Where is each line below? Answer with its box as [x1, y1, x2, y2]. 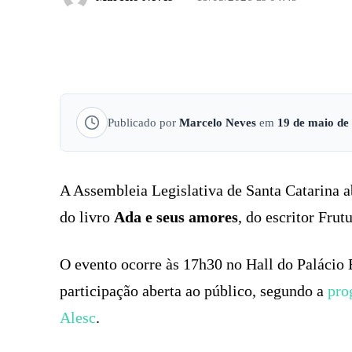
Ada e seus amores [114, 207, 238, 225]
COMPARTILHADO [97, 44, 178, 54]
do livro [60, 207, 114, 225]
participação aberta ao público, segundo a [60, 281, 328, 299]
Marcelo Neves [179, 115, 256, 129]
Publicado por [108, 115, 179, 129]
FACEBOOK [245, 43, 296, 53]
